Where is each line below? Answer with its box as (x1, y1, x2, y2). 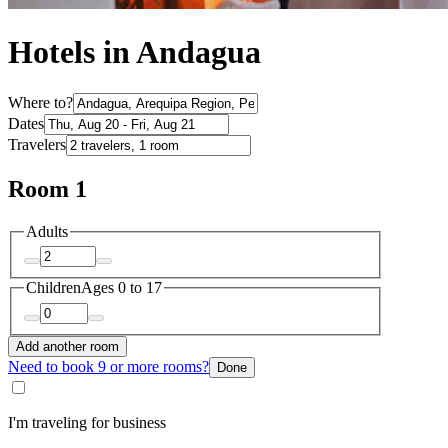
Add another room (16, 338, 119, 354)
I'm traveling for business (8, 413, 166, 431)
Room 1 (8, 175, 87, 202)
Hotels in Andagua (8, 34, 261, 71)
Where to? (8, 93, 73, 111)
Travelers (8, 135, 66, 153)
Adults (26, 222, 68, 240)
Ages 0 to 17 (81, 279, 162, 297)
